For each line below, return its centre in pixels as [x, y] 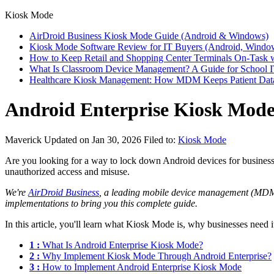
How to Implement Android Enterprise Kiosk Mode [141, 267]
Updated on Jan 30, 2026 [94, 139]
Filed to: [161, 139]
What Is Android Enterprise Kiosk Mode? [121, 245]
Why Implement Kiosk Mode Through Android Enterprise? [156, 256]
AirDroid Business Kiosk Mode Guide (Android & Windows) [149, 36]
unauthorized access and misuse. [67, 171]
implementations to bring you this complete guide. [101, 203]
